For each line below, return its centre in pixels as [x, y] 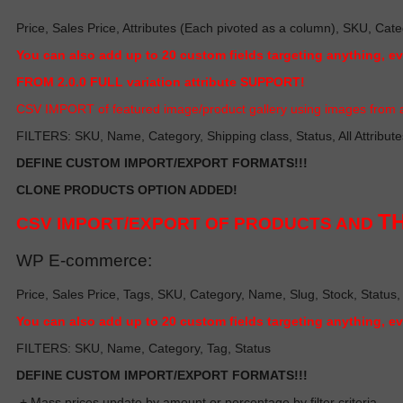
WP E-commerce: [84, 260]
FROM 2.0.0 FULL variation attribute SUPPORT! [161, 81]
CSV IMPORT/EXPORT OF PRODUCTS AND [197, 223]
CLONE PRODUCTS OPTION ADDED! [129, 189]
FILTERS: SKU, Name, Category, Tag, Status [143, 348]
